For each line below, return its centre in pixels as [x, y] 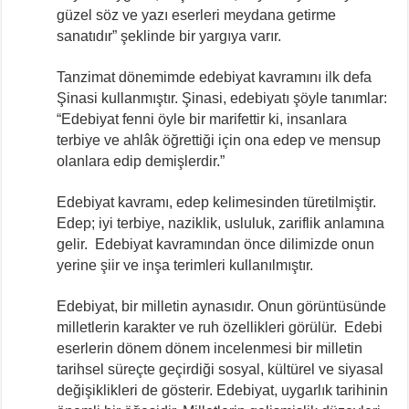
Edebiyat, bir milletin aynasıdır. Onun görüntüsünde [222, 306]
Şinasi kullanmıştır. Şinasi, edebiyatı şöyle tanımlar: [222, 98]
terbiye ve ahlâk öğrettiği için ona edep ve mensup [219, 140]
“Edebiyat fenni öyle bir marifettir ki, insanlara [202, 119]
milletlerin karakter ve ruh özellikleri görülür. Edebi [220, 327]
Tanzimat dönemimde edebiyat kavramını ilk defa [215, 77]
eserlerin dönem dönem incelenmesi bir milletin [210, 348]
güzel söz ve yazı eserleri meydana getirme [197, 15]
